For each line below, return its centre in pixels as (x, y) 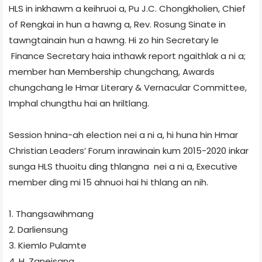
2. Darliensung (38, 229)
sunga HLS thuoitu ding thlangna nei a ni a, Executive (123, 166)
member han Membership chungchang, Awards (112, 71)
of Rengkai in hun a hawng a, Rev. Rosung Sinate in (117, 24)
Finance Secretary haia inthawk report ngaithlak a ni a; (127, 56)
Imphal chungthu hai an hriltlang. (79, 103)
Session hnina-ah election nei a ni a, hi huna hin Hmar (123, 135)
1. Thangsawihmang (51, 213)
